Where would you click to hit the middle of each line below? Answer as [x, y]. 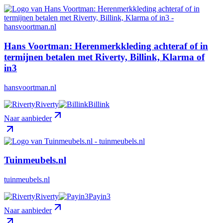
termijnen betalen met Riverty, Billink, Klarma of [104, 57]
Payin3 [100, 196]
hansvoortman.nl [30, 87]
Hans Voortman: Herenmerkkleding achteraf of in [106, 46]
